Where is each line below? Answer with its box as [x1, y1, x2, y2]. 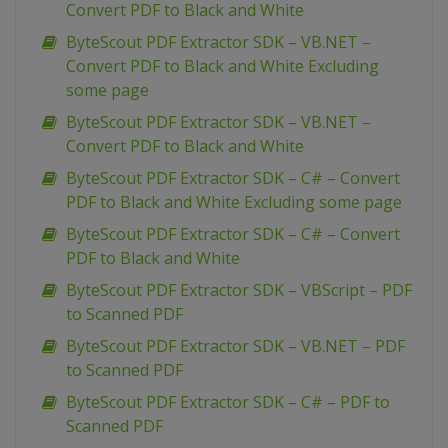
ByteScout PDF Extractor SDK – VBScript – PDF [66, 279, 412, 302]
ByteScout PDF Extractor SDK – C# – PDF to [66, 391, 390, 414]
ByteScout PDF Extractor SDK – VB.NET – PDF [66, 335, 405, 358]
